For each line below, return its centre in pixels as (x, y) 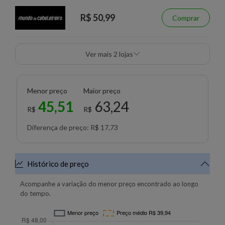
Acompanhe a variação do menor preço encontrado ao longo (109, 184)
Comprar (186, 18)
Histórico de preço (58, 163)
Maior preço (102, 90)
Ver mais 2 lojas (126, 54)
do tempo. (35, 193)
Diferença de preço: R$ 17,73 (73, 127)
